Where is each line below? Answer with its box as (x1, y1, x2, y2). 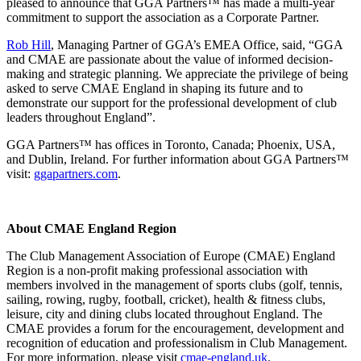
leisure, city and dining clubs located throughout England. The (6, 306, 322, 321)
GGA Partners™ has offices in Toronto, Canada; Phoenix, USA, (6, 137, 335, 151)
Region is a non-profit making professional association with (6, 263, 308, 277)
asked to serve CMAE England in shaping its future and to (6, 81, 303, 95)
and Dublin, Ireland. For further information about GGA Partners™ (6, 151, 349, 166)
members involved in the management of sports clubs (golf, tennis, (6, 277, 342, 292)
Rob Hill (6, 37, 51, 52)
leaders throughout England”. (6, 110, 156, 124)
